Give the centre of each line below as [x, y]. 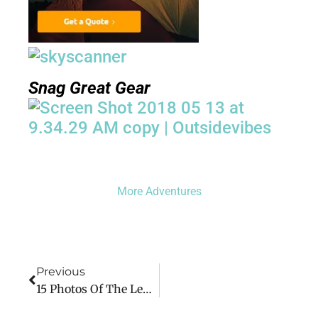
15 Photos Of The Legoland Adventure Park [147, 289]
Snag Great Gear [89, 88]
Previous [61, 272]
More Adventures [159, 191]
